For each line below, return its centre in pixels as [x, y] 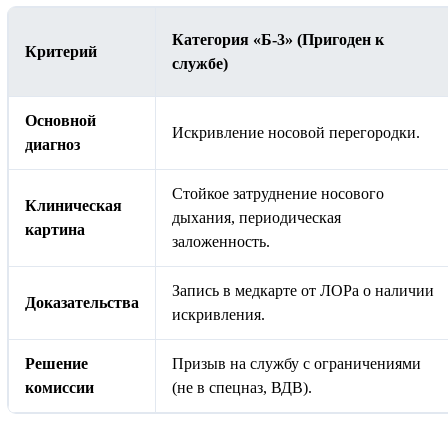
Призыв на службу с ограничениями [296, 364]
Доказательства [82, 303]
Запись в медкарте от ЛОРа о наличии [303, 291]
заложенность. [221, 242]
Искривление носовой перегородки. [296, 133]
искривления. [218, 315]
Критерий [61, 52]
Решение [56, 364]
